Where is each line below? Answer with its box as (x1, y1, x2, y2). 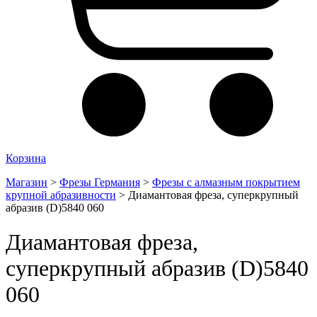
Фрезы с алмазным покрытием (152, 175, 300, 188)
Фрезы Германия (59, 175, 140, 188)
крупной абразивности (6, 188, 116, 201)
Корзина (6, 151, 46, 164)
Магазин (6, 175, 47, 188)
